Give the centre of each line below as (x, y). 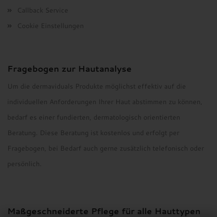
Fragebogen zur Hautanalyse (70, 68)
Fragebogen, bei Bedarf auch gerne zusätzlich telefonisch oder (106, 148)
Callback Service (43, 10)
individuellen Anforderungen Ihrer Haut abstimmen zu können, (105, 102)
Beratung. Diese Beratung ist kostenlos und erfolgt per (93, 133)
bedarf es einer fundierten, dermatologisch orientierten (94, 117)
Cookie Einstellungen (50, 26)
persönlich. (24, 164)
